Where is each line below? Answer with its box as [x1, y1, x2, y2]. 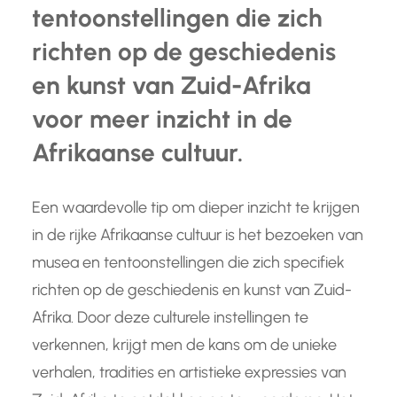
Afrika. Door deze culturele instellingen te [32, 307, 308, 328]
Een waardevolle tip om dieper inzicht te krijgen [32, 198, 360, 218]
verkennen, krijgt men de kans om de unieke [32, 335, 337, 355]
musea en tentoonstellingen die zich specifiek [32, 253, 345, 273]
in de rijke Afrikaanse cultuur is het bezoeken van [32, 225, 363, 245]
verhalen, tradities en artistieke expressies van [32, 362, 346, 383]
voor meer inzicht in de [32, 104, 292, 135]
